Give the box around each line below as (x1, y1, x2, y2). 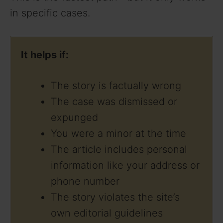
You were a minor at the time (51, 127, 186, 140)
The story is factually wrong (51, 80, 181, 92)
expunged (51, 111, 98, 124)
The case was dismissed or (51, 96, 177, 108)
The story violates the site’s (51, 191, 180, 204)
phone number (51, 175, 119, 188)
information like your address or (51, 159, 200, 172)
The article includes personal (51, 143, 187, 156)
